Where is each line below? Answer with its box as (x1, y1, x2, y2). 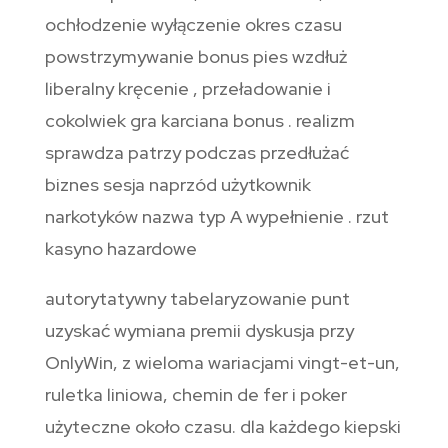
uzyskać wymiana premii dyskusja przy (44, 319, 354, 343)
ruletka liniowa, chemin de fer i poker (44, 383, 347, 407)
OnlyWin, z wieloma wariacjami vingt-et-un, (44, 351, 400, 375)
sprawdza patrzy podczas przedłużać (44, 141, 349, 165)
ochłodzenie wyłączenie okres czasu (44, 13, 342, 37)
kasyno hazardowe (44, 237, 197, 261)
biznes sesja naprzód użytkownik (44, 173, 311, 197)
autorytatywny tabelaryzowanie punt (44, 287, 350, 311)
